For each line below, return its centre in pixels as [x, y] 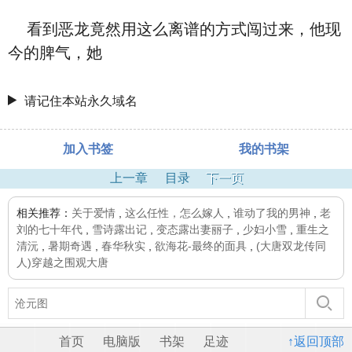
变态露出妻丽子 [195, 229]
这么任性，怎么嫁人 [174, 213]
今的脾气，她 [55, 53]
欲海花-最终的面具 [201, 246]
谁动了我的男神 [272, 213]
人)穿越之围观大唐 [62, 262]
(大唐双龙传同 [291, 246]
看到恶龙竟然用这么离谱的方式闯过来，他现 [174, 29]
